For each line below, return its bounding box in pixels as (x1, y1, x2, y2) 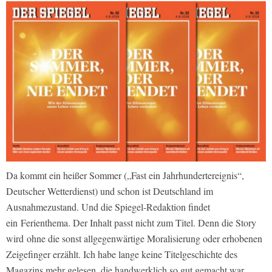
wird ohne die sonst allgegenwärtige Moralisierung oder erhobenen (6, 231, 262, 245)
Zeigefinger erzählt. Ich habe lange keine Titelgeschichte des (6, 247, 237, 260)
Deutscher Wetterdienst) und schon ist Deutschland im (6, 184, 213, 197)
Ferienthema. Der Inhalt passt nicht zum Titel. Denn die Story (21, 216, 256, 229)
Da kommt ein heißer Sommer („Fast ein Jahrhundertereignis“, (6, 168, 244, 182)
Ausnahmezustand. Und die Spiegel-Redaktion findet (6, 200, 210, 213)
